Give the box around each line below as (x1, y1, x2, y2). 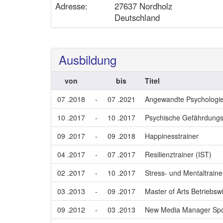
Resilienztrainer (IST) (145, 149, 212, 159)
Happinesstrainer (145, 131, 199, 141)
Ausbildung (59, 51, 116, 68)
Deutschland (114, 11, 160, 23)
